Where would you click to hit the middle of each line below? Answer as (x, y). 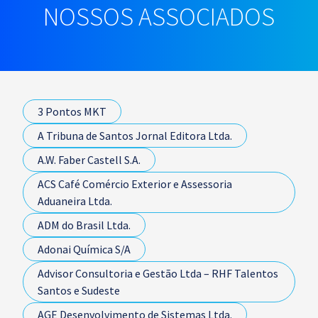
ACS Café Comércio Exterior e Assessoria (135, 184)
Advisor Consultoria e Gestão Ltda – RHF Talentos (158, 273)
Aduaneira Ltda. (75, 201)
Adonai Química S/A (84, 249)
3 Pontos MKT (72, 111)
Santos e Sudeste (79, 290)
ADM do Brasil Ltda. (84, 225)
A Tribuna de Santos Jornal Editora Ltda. (135, 136)
